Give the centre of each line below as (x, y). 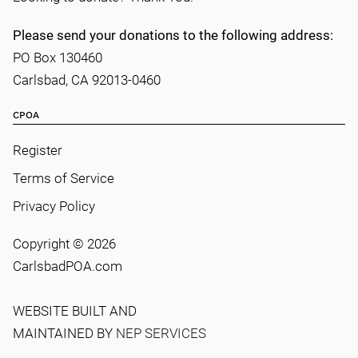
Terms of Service (64, 178)
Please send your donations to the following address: (173, 35)
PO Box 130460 (58, 57)
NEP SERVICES (161, 333)
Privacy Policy (54, 206)
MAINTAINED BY (64, 333)
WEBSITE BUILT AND (75, 310)
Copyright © (50, 243)
